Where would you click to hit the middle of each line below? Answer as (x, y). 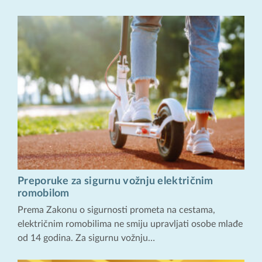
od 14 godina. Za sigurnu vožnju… (86, 238)
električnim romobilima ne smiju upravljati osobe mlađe (130, 224)
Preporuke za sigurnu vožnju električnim (116, 181)
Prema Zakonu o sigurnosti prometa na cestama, (116, 210)
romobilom (44, 193)
